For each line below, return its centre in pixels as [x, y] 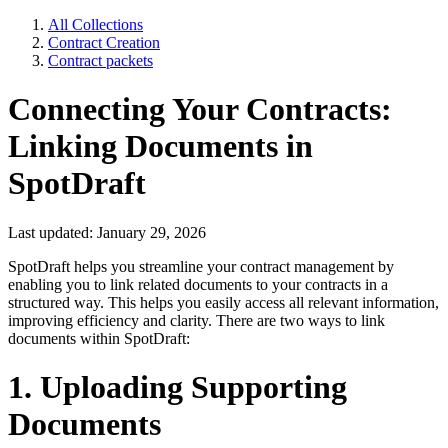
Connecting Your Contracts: [200, 109]
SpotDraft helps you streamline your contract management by [201, 266]
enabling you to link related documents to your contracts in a [198, 284]
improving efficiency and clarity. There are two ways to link [196, 320]
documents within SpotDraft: [99, 338]
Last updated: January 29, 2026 [107, 232]
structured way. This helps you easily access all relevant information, [223, 302]
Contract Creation [104, 42]
